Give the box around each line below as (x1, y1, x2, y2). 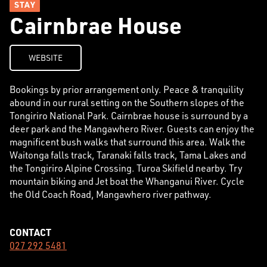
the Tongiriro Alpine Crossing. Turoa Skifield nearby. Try (10, 161, 243, 174)
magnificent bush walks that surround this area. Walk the (10, 135, 246, 148)
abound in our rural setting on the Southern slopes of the (10, 95, 244, 108)
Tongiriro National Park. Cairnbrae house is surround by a (10, 108, 248, 122)
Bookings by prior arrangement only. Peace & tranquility (10, 82, 244, 95)
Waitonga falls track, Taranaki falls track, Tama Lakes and (10, 148, 246, 161)
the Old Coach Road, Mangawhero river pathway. (10, 187, 212, 200)
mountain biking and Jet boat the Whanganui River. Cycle (10, 174, 244, 187)
